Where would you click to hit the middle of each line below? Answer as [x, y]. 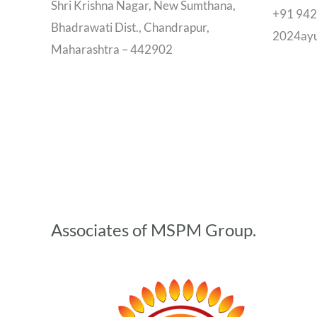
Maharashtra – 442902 [112, 49]
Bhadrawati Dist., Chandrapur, [130, 27]
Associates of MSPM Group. [154, 229]
